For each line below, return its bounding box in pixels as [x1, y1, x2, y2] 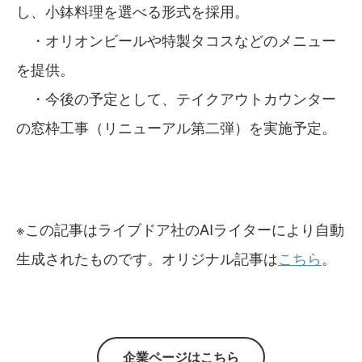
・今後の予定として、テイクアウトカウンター [16, 86, 336, 108]
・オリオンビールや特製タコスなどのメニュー [16, 28, 336, 50]
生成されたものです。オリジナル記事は [16, 246, 278, 268]
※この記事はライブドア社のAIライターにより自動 [16, 217, 344, 239]
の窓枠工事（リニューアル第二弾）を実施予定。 [16, 116, 336, 137]
